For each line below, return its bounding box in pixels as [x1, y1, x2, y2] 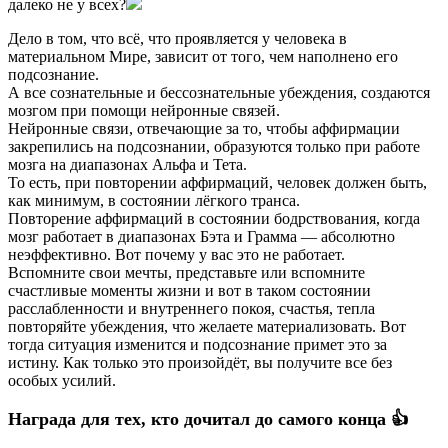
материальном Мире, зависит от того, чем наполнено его [8, 48, 398, 66]
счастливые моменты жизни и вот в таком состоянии [8, 282, 371, 300]
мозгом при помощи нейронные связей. [8, 102, 280, 120]
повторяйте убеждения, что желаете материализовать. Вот [8, 318, 406, 336]
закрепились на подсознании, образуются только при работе [8, 138, 420, 156]
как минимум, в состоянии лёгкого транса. [8, 192, 300, 210]
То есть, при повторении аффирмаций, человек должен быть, [8, 174, 427, 192]
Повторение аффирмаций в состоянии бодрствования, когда [8, 210, 420, 228]
